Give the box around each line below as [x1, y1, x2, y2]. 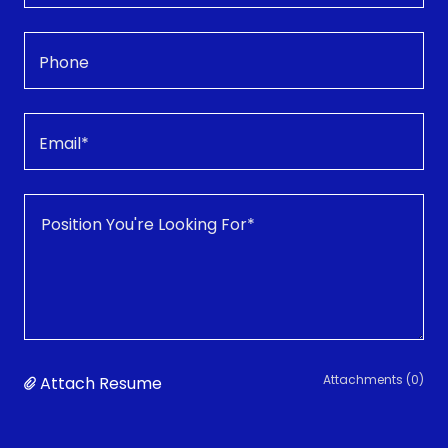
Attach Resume [40, 371, 162, 395]
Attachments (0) [323, 370, 424, 388]
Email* [39, 132, 89, 156]
